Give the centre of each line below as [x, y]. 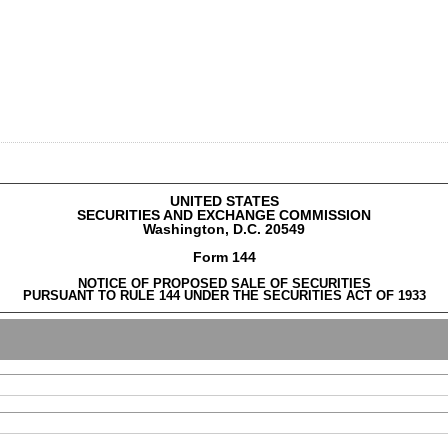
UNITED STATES [224, 201]
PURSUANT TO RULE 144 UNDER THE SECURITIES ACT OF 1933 [224, 295]
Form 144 [224, 257]
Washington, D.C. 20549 [224, 229]
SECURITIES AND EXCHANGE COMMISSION [224, 215]
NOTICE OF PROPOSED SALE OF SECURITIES [224, 283]
